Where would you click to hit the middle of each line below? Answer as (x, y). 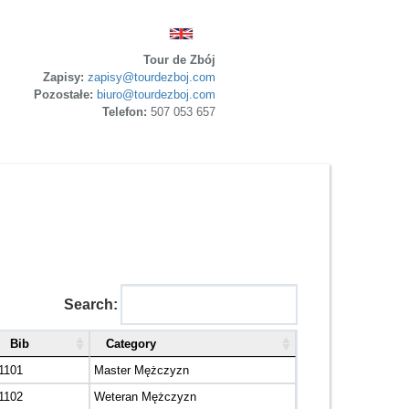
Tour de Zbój (179, 59)
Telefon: (125, 111)
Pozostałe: (65, 94)
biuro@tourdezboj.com (156, 94)
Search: (91, 305)
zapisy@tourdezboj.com (152, 77)
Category (131, 344)
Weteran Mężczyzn (145, 397)
